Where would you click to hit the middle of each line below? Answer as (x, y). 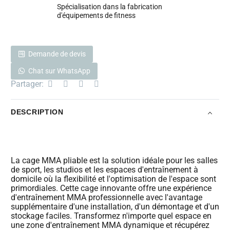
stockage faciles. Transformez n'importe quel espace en (111, 216)
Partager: (27, 84)
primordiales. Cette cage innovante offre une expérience (111, 188)
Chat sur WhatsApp (59, 71)
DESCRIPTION (37, 112)
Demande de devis (57, 54)
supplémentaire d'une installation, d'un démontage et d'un (115, 206)
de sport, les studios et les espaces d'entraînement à (104, 169)
